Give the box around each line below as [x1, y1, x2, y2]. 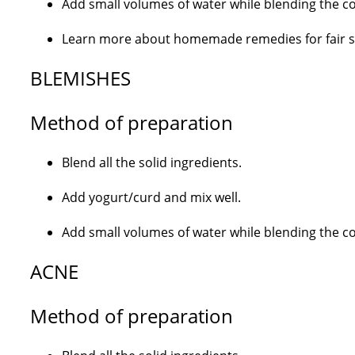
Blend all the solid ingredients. [61, 154, 242, 171]
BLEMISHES [29, 65, 131, 91]
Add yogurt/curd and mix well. [61, 189, 241, 206]
